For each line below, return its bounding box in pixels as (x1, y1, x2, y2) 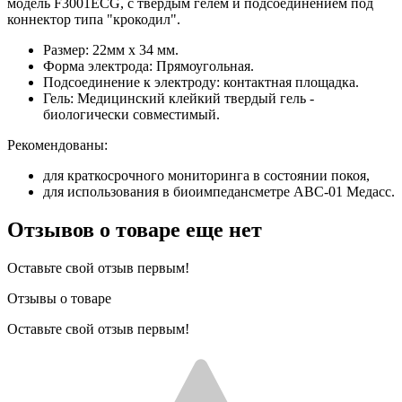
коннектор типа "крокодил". (7, 11, 180, 27)
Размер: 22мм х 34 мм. (43, 41, 179, 57)
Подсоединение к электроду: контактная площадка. (43, 74, 359, 90)
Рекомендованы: (7, 136, 108, 153)
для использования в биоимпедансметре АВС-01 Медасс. (43, 183, 395, 199)
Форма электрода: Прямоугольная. (43, 57, 254, 74)
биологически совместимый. (43, 106, 220, 122)
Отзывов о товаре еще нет (7, 217, 262, 241)
